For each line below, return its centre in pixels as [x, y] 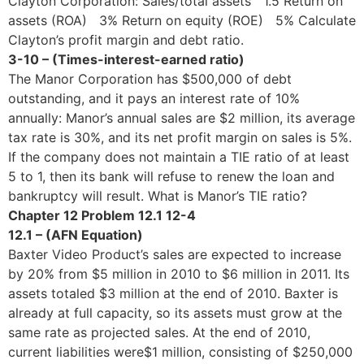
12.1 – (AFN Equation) [89, 234]
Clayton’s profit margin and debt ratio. [126, 39]
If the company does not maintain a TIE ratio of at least [179, 156]
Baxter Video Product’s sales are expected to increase [175, 254]
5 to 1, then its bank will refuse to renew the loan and [171, 176]
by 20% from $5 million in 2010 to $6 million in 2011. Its [179, 273]
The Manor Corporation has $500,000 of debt [150, 78]
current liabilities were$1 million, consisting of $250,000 [180, 351]
